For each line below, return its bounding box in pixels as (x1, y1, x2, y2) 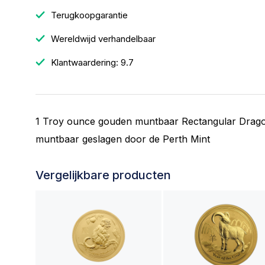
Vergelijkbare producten (35, 168, 171, 182)
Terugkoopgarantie (49, 9, 128, 21)
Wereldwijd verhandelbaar (49, 33, 156, 44)
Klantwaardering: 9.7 (49, 57, 134, 68)
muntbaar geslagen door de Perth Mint (35, 133, 210, 145)
